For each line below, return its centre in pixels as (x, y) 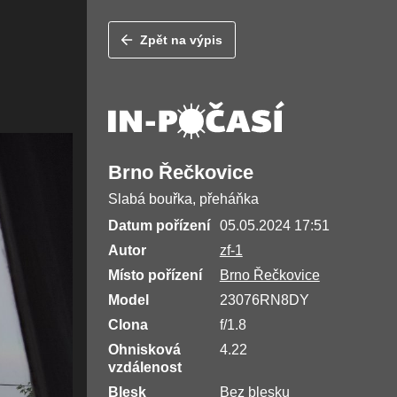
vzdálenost (144, 368)
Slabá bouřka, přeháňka (183, 199)
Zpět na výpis (182, 40)
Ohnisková (144, 350)
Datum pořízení (159, 226)
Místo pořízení (155, 276)
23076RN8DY (264, 300)
